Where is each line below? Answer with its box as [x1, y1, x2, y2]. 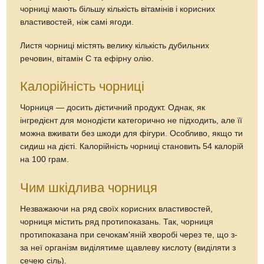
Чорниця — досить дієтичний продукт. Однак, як [20, 103, 206, 113]
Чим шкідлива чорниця [20, 180, 158, 196]
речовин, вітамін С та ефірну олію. [20, 54, 154, 63]
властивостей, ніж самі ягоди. [20, 17, 134, 27]
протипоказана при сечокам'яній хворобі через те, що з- [20, 230, 238, 240]
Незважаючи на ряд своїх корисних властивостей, [20, 204, 213, 214]
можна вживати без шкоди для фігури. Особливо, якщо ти [20, 129, 243, 138]
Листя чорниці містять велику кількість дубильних [20, 41, 210, 50]
